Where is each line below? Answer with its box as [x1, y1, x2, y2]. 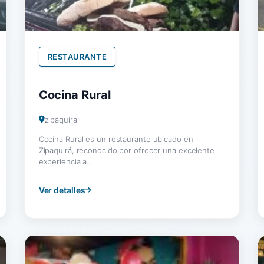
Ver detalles [38, 184, 85, 195]
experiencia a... [38, 156, 93, 166]
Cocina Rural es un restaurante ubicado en [38, 134, 193, 144]
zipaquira [44, 114, 77, 124]
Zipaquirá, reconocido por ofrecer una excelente [38, 145, 214, 155]
